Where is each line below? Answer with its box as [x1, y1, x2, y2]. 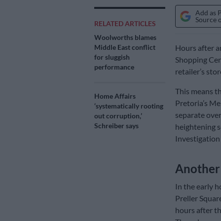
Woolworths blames [94, 33, 156, 42]
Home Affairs [94, 92, 136, 101]
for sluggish [94, 53, 130, 62]
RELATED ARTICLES [94, 19, 156, 28]
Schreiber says [94, 121, 139, 130]
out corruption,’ [94, 111, 142, 120]
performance [94, 63, 134, 72]
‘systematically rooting [94, 102, 163, 110]
